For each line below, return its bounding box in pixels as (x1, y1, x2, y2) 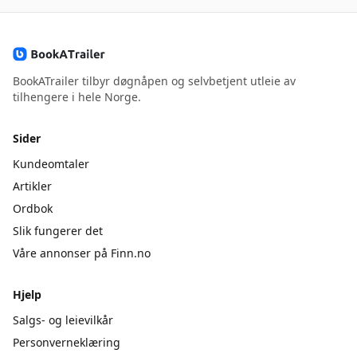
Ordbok (13, 201, 53, 217)
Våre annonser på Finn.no (13, 245, 151, 261)
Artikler (13, 178, 52, 194)
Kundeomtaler (13, 156, 89, 172)
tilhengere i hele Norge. (13, 89, 141, 105)
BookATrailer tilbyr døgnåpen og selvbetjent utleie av (13, 73, 296, 89)
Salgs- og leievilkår (13, 312, 113, 328)
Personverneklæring (13, 335, 120, 351)
